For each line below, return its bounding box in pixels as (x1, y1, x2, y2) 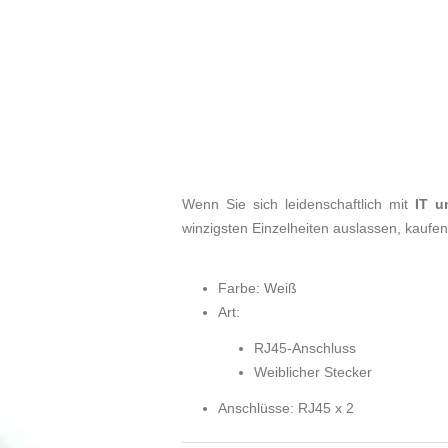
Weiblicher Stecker (254, 364, 372, 381)
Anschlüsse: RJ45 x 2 (218, 400, 354, 417)
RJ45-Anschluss (254, 340, 356, 357)
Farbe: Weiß (218, 280, 297, 297)
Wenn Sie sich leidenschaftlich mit (182, 196, 415, 213)
